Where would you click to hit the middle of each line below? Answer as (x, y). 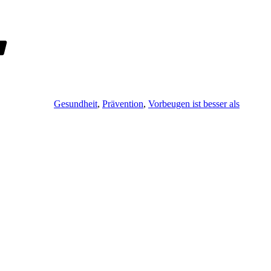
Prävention (123, 103)
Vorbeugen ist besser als (194, 103)
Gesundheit (76, 103)
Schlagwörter (79, 21)
